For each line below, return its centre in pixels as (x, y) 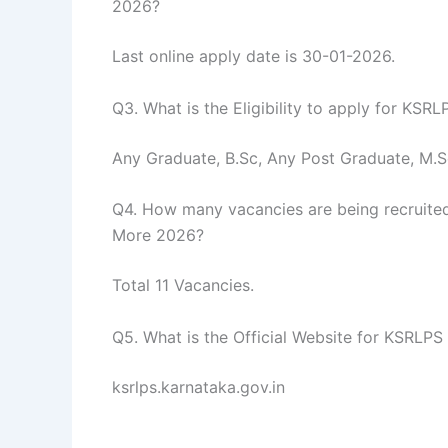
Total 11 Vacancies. (183, 285)
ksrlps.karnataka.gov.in (198, 386)
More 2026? (158, 235)
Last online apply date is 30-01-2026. (253, 55)
